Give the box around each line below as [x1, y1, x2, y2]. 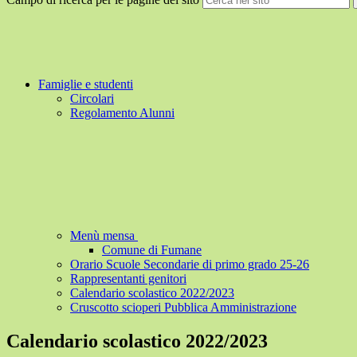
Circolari [70, 92, 114, 106]
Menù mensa [70, 229, 138, 243]
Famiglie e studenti [38, 77, 133, 92]
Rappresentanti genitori [70, 272, 186, 286]
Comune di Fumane [102, 243, 202, 257]
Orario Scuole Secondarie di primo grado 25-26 [70, 257, 309, 272]
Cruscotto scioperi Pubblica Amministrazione [70, 300, 296, 315]
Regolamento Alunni [70, 106, 175, 120]
